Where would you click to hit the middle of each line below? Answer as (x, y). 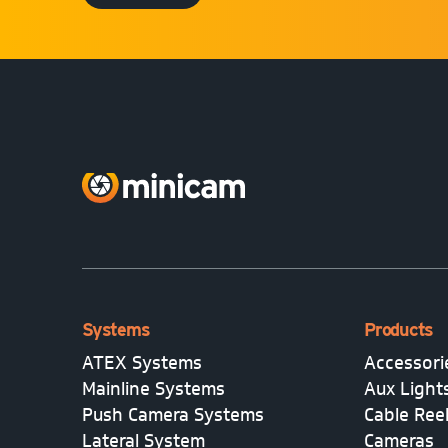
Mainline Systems (153, 388)
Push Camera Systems (173, 414)
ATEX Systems (142, 362)
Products (398, 329)
